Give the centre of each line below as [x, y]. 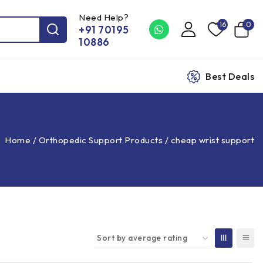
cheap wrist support [212, 140]
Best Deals [230, 76]
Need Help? [104, 17]
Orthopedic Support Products [100, 140]
